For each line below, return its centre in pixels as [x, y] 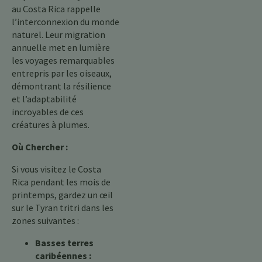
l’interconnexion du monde [65, 22]
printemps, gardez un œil [62, 195]
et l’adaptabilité [44, 99]
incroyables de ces [48, 112]
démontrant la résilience [61, 86]
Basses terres [64, 243]
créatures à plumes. [51, 125]
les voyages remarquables [63, 60]
